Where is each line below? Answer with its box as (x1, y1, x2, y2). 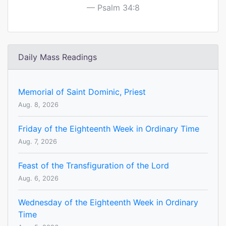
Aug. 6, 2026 (18, 175, 59, 183)
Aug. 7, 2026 (18, 138, 57, 146)
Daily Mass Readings (18, 52, 97, 63)
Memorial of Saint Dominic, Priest (18, 87, 146, 97)
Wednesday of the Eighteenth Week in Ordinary (18, 197, 198, 208)
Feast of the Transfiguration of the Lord (18, 160, 169, 171)
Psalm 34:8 (97, 3, 140, 13)
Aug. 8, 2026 (18, 101, 59, 109)
